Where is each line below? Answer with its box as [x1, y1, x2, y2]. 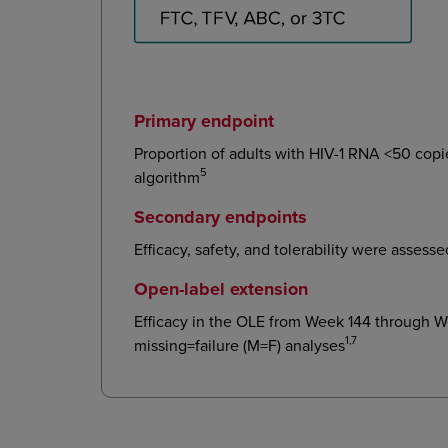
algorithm [134, 165, 200, 188]
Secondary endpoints [134, 203, 307, 230]
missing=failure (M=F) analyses [134, 333, 345, 356]
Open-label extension [134, 275, 308, 302]
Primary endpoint [134, 107, 274, 134]
